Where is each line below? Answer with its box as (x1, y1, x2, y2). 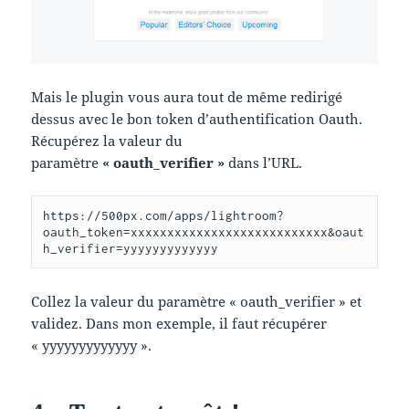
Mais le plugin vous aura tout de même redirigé (31, 88, 343, 107)
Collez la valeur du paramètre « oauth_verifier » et (31, 292, 362, 311)
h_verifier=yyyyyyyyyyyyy (43, 241, 219, 257)
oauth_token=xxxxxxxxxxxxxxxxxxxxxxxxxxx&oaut (43, 225, 365, 240)
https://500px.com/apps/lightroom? (43, 208, 285, 224)
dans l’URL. (225, 153, 303, 173)
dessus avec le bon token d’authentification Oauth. (31, 110, 363, 129)
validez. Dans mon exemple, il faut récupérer (31, 314, 328, 333)
